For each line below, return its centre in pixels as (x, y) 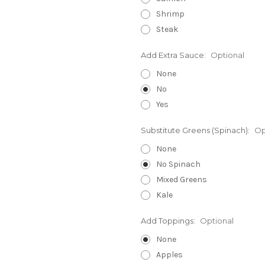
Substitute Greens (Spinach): (196, 130)
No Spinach (178, 164)
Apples (169, 254)
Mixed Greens (181, 179)
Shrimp (170, 14)
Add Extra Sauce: (174, 55)
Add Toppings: (169, 220)
